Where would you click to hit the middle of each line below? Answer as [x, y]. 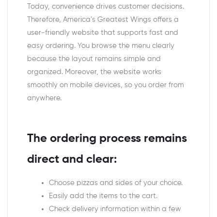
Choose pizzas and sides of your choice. [116, 183]
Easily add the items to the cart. [103, 196]
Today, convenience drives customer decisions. [106, 7]
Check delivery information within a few [115, 209]
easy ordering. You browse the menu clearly [101, 46]
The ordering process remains [107, 139]
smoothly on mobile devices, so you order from [106, 85]
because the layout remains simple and [94, 59]
